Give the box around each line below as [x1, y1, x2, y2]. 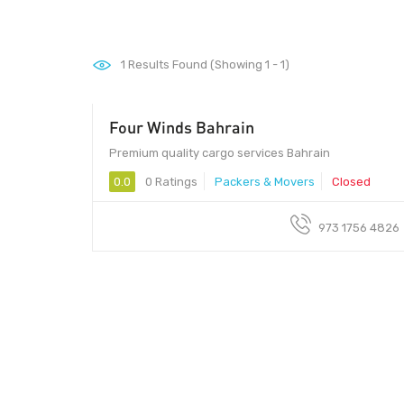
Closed [332, 174, 371, 188]
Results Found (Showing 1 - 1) [125, 58, 289, 71]
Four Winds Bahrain [109, 116, 254, 137]
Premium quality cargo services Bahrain [109, 145, 330, 160]
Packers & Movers [215, 174, 315, 188]
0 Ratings [142, 174, 197, 188]
